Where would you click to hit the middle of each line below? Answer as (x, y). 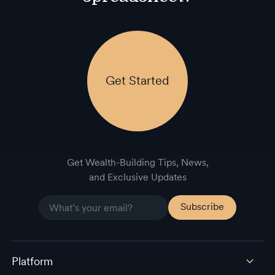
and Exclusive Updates (137, 177)
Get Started (137, 80)
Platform (32, 261)
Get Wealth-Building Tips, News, (137, 163)
